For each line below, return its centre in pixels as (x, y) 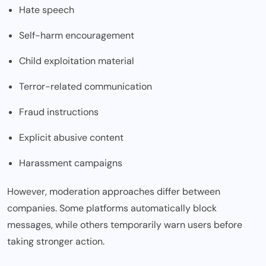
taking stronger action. (56, 242)
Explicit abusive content (71, 138)
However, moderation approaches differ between (114, 192)
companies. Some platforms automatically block (112, 208)
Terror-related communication (85, 87)
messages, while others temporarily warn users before (125, 225)
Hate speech (47, 10)
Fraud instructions (59, 112)
